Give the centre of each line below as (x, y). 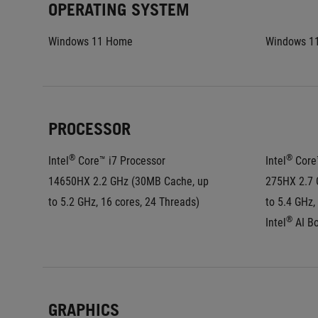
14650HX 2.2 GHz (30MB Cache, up (128, 181)
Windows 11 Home (91, 42)
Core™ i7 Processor (120, 161)
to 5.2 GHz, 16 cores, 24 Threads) (124, 202)
